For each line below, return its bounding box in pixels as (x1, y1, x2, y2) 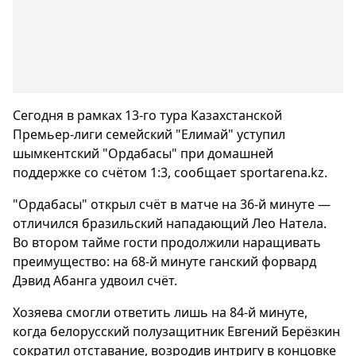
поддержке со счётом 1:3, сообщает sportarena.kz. (13, 164, 327, 181)
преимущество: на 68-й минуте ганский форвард (13, 253, 316, 270)
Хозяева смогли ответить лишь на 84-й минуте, (13, 304, 308, 321)
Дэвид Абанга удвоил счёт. (13, 272, 177, 289)
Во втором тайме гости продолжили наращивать (13, 234, 321, 251)
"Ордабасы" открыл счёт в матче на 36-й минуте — (13, 195, 331, 213)
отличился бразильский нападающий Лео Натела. (13, 215, 327, 232)
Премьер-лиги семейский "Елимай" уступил (13, 126, 285, 143)
